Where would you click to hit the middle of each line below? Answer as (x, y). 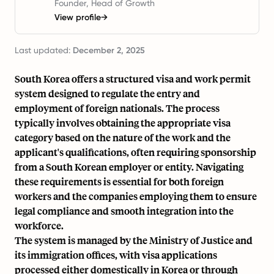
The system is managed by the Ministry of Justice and (134, 240)
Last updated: (44, 50)
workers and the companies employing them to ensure (136, 196)
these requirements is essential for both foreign (119, 181)
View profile (78, 17)
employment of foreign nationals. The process (117, 108)
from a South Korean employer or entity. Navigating (129, 167)
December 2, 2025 (109, 50)
